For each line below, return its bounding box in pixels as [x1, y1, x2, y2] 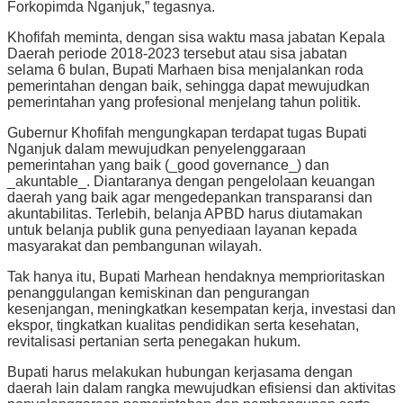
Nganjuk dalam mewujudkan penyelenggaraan [7, 141, 306, 157]
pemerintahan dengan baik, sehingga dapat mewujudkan [7, 78, 370, 94]
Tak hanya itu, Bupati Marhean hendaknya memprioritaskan [7, 269, 385, 285]
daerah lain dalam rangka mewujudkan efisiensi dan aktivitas [7, 381, 396, 397]
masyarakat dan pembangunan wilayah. [7, 238, 262, 255]
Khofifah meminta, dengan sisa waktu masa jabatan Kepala [7, 30, 385, 46]
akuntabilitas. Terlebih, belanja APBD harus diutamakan [7, 206, 363, 222]
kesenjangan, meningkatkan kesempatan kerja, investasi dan [7, 301, 396, 318]
